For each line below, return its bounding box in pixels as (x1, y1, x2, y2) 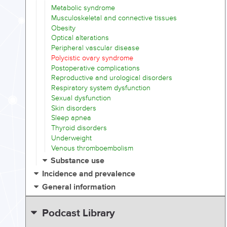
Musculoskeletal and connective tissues (51, 13, 177, 22)
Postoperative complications (51, 63, 140, 72)
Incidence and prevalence (42, 168, 136, 179)
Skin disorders (51, 103, 96, 112)
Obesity (51, 23, 75, 32)
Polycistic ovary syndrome (51, 53, 133, 62)
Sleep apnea (51, 113, 91, 123)
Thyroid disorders (51, 124, 107, 133)
